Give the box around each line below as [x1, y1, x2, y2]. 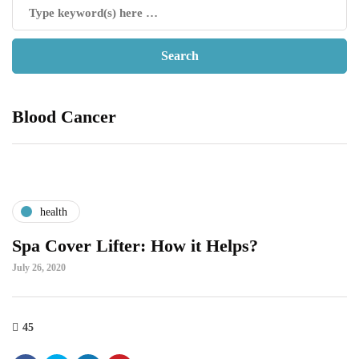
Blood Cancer [12, 107, 116, 127]
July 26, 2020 [12, 262, 66, 273]
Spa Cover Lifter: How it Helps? [12, 236, 258, 256]
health [40, 205, 67, 218]
